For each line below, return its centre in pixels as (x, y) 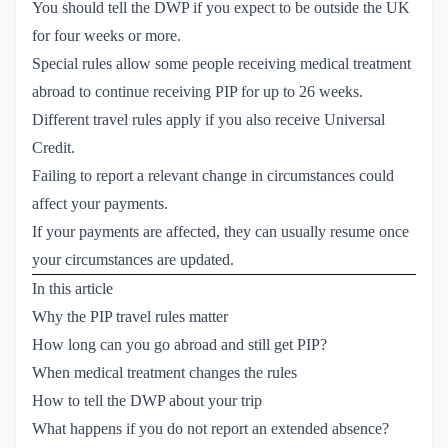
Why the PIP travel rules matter (130, 316)
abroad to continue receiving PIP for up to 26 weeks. (197, 91)
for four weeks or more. (106, 35)
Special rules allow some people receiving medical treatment (221, 63)
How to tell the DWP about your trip (147, 400)
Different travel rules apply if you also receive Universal (208, 119)
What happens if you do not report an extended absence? (210, 428)
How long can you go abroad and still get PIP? (179, 344)
